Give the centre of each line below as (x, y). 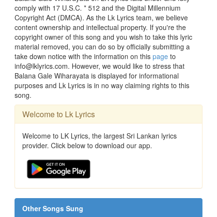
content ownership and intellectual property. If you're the (100, 27)
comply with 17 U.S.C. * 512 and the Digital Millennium (98, 8)
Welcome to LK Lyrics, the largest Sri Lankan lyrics (100, 136)
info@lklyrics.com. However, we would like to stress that (100, 66)
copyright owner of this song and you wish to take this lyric (103, 37)
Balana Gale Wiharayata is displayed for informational (97, 76)
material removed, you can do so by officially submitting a (102, 47)
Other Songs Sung (53, 209)
